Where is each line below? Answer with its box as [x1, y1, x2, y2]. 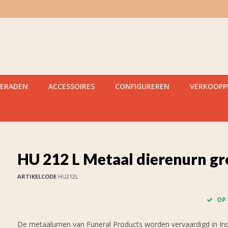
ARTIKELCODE [17, 173, 56, 180]
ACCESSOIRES [48, 81, 95, 91]
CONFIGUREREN [115, 81, 169, 91]
